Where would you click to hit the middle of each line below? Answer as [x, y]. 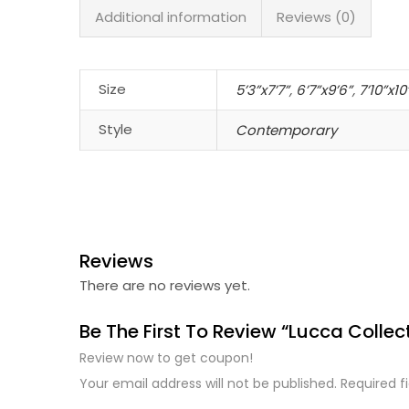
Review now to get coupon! [166, 357]
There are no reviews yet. [165, 285]
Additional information [171, 16]
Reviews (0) [316, 16]
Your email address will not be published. [208, 383]
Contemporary [286, 130]
